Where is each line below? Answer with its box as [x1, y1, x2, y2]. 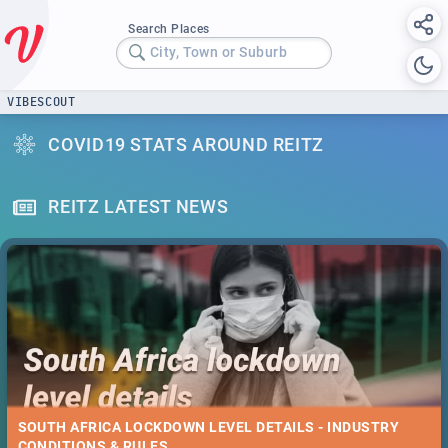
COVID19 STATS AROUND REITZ [48, 133, 325, 155]
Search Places [128, 21, 210, 36]
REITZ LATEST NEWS [48, 196, 229, 218]
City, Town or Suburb [149, 44, 288, 61]
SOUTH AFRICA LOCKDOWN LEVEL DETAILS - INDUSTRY [17, 419, 400, 436]
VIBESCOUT [7, 95, 76, 108]
